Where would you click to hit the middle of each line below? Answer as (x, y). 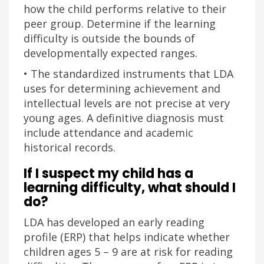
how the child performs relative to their (125, 9)
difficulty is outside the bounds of (109, 38)
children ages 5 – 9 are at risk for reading (128, 252)
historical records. (70, 147)
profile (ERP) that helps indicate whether (127, 237)
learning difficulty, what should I (130, 188)
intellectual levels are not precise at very (127, 103)
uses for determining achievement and (122, 88)
